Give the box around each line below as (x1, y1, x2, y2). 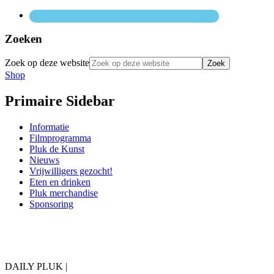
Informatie (29, 122, 69, 133)
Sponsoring (29, 199, 73, 210)
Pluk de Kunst (29, 144, 84, 155)
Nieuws (29, 155, 59, 166)
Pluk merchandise (29, 188, 98, 199)
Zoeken (5, 32, 42, 45)
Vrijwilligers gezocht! (29, 166, 113, 177)
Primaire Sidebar (5, 93, 115, 109)
